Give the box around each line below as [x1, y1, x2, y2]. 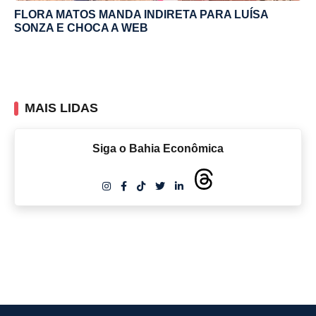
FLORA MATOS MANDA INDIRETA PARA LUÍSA [14, 8, 268, 20]
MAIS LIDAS [25, 100, 98, 115]
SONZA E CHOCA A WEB [14, 21, 148, 34]
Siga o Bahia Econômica [92, 142, 224, 154]
